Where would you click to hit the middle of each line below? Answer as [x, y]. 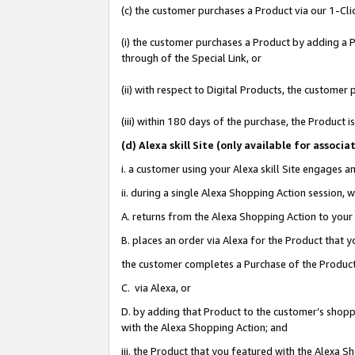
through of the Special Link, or [191, 58]
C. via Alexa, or [157, 288]
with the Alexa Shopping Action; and [204, 328]
